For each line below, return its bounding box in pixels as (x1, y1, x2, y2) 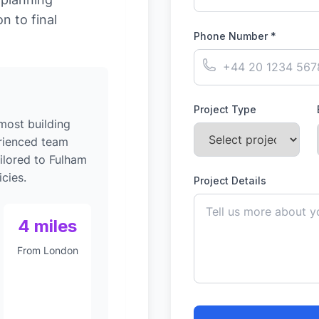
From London (16, 244, 78, 256)
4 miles (18, 216, 78, 236)
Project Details (194, 174, 266, 187)
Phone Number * (194, 30, 276, 42)
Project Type (194, 103, 256, 115)
